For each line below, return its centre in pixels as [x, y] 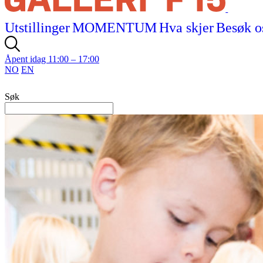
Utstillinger [37, 27]
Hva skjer [186, 27]
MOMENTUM [114, 27]
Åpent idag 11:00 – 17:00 [52, 59]
